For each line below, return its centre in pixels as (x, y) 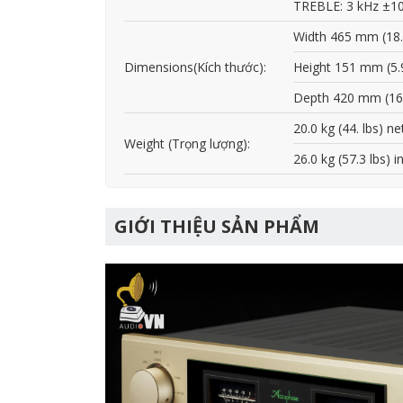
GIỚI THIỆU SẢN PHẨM (217, 227)
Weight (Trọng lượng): (187, 144)
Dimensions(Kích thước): (195, 67)
